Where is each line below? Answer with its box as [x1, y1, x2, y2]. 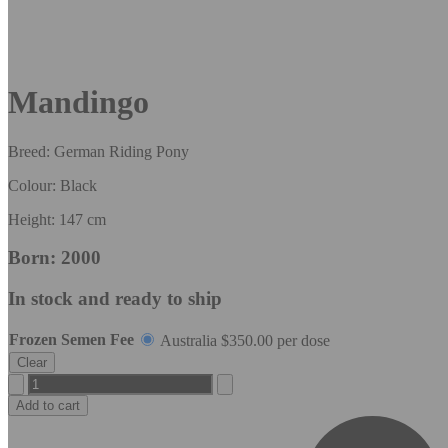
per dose [273, 331, 330, 349]
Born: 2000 [8, 247, 101, 269]
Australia [160, 331, 221, 349]
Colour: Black [8, 176, 97, 194]
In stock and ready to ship [8, 288, 222, 310]
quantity [7, 390, 58, 408]
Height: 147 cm [8, 210, 106, 228]
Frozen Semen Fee [9, 330, 134, 348]
